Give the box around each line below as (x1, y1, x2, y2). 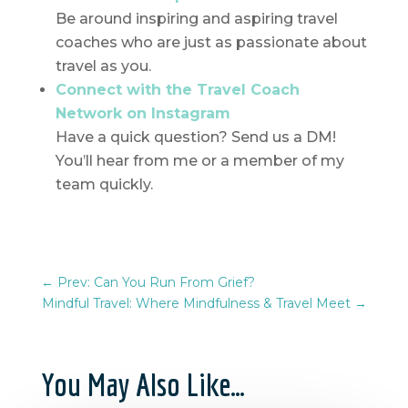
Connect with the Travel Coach (55, 81, 300, 99)
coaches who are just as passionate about (55, 34, 367, 52)
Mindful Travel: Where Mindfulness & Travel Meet (42, 295, 352, 312)
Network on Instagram (55, 105, 230, 123)
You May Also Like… (40, 366, 245, 403)
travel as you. (55, 57, 151, 76)
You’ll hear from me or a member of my (55, 152, 344, 170)
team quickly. (55, 176, 153, 194)
